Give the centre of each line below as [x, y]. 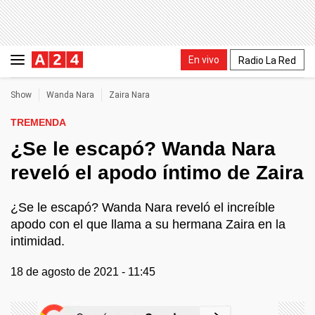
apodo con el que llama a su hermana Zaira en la [148, 224]
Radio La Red [267, 60]
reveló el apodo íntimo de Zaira [157, 173]
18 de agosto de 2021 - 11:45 [83, 272]
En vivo [204, 59]
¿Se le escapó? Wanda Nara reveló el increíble [143, 207]
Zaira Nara [129, 95]
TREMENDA [38, 122]
